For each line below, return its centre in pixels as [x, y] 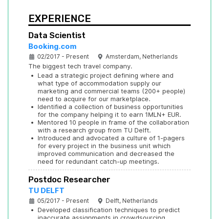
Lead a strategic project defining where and [106, 76]
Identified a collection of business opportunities [110, 107]
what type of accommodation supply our [99, 83]
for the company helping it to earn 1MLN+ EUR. [109, 115]
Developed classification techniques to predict [109, 210]
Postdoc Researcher [69, 180]
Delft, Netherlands [132, 201]
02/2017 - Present [63, 57]
